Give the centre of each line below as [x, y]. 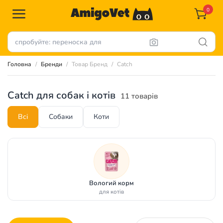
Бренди [52, 64]
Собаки [61, 117]
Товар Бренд [90, 64]
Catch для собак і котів [61, 95]
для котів [111, 192]
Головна [19, 64]
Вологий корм [111, 183]
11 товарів [139, 96]
